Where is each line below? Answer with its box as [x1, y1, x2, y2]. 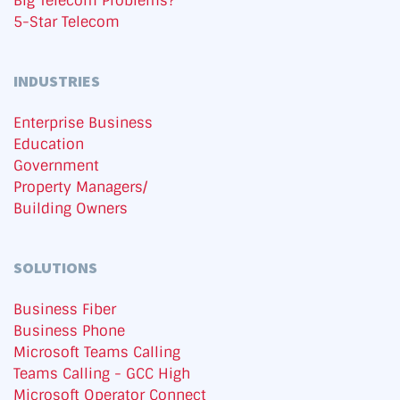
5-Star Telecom [13, 12, 120, 32]
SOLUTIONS [13, 257, 97, 279]
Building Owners [13, 199, 128, 219]
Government [13, 156, 99, 176]
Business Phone [13, 321, 125, 341]
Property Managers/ [13, 178, 147, 197]
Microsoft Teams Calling [13, 343, 180, 362]
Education [13, 135, 84, 154]
